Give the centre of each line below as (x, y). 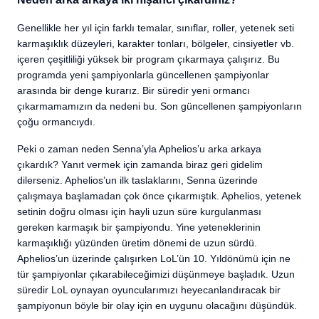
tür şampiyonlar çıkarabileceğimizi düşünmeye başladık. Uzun (156, 274)
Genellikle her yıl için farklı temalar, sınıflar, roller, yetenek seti (156, 28)
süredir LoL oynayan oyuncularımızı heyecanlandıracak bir (149, 290)
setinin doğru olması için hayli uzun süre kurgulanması (139, 211)
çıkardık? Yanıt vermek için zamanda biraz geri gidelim (140, 164)
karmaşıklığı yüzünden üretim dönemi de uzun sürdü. (137, 243)
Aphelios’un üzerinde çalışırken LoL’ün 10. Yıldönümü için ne (154, 258)
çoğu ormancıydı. (58, 122)
